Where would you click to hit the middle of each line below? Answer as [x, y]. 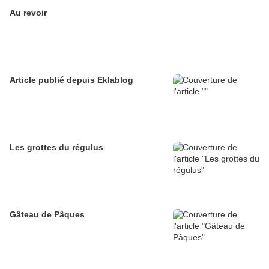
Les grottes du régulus [56, 147]
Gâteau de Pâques [47, 215]
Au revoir [28, 13]
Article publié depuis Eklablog [115, 80]
